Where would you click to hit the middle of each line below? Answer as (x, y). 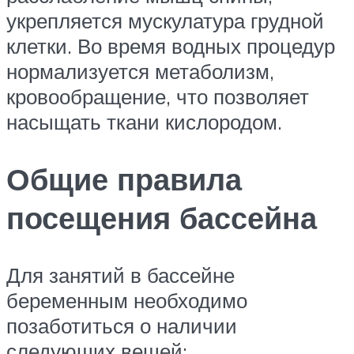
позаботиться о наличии (122, 325)
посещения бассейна (162, 217)
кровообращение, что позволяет (158, 96)
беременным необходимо (127, 300)
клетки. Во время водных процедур (171, 45)
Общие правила (124, 179)
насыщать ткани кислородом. (144, 121)
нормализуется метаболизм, (140, 71)
